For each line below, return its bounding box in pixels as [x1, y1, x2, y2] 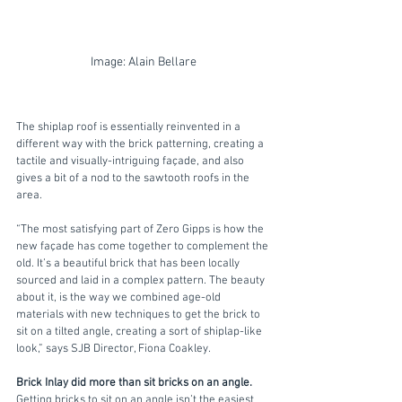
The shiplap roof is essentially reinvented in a [16, 119, 243, 135]
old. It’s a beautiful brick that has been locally [16, 256, 242, 271]
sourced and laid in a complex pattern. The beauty [16, 273, 267, 288]
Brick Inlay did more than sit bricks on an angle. [16, 375, 252, 390]
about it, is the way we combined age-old [16, 290, 223, 305]
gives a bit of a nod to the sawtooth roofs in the [16, 170, 252, 186]
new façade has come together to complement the [16, 239, 271, 254]
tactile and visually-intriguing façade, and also [16, 153, 247, 169]
